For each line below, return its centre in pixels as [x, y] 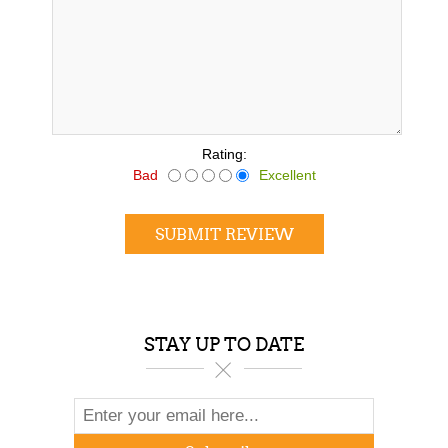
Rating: [224, 154]
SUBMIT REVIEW [224, 234]
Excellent [287, 175]
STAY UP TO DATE [224, 345]
